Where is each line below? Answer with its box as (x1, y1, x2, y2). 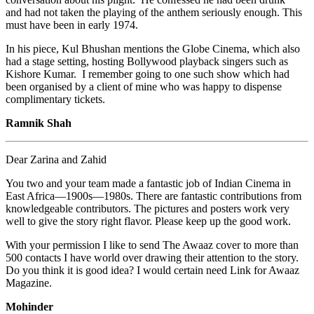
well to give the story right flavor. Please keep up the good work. (6, 214, 291, 227)
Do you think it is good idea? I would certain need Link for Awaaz (6, 264, 299, 276)
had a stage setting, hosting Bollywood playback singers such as (6, 55, 288, 67)
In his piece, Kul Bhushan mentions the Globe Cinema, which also (6, 42, 300, 55)
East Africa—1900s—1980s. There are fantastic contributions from (6, 189, 301, 202)
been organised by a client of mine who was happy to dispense (6, 80, 282, 93)
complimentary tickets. (6, 93, 108, 105)
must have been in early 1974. (6, 18, 144, 31)
